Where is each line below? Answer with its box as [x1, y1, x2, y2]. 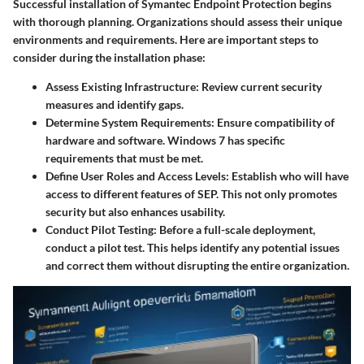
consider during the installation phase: [13, 50, 206, 64]
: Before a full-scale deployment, [154, 222, 315, 236]
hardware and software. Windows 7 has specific [45, 132, 285, 147]
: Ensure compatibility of [211, 115, 335, 129]
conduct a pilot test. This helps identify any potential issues [45, 240, 340, 254]
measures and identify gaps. [45, 97, 184, 111]
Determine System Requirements [45, 115, 211, 129]
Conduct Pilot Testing [45, 222, 154, 236]
